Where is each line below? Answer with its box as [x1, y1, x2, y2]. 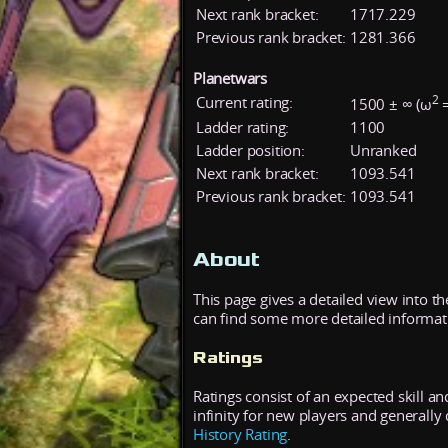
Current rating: [196, 92, 293, 112]
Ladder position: [196, 140, 305, 160]
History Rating [193, 424, 288, 444]
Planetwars [193, 68, 267, 88]
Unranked [350, 140, 417, 160]
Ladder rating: [196, 117, 290, 137]
